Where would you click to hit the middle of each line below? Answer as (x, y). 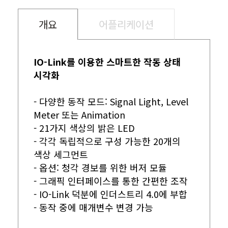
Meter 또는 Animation (79, 115)
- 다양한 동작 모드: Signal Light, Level (111, 102)
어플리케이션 (126, 24)
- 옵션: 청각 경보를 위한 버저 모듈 (100, 168)
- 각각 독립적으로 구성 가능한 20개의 (107, 141)
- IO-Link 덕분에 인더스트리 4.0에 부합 (110, 194)
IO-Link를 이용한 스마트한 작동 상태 (107, 62)
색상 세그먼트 (61, 154)
